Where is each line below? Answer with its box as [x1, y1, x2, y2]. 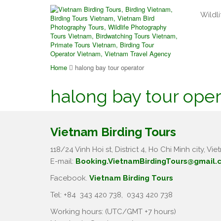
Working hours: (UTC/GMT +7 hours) [50, 207, 176, 216]
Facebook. [50, 174, 89, 183]
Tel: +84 [50, 190, 78, 199]
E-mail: [50, 157, 75, 166]
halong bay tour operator [75, 63, 144, 72]
